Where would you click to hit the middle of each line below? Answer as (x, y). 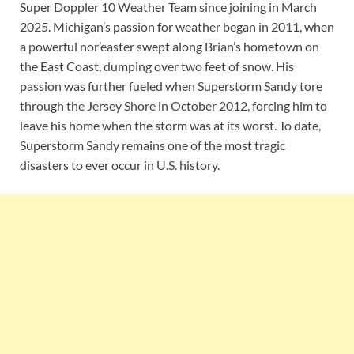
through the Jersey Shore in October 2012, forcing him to (173, 106)
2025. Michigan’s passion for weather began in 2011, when (177, 27)
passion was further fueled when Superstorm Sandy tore (171, 86)
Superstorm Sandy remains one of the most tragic (153, 145)
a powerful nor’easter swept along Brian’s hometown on (169, 47)
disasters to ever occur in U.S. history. (120, 165)
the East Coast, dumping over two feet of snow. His (157, 66)
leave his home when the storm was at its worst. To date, (170, 126)
